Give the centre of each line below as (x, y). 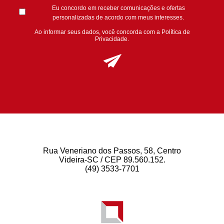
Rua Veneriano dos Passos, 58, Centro (112, 150)
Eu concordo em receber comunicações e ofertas (118, 8)
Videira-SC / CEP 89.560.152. (112, 159)
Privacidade (111, 39)
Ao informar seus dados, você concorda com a (98, 32)
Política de (175, 32)
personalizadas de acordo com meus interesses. (118, 17)
